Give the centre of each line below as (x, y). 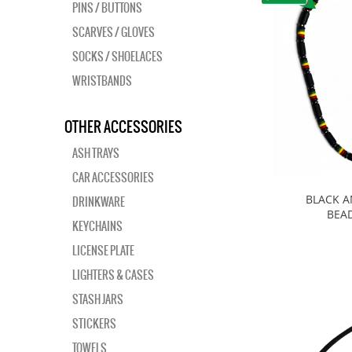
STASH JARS (98, 299)
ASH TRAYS (96, 153)
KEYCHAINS (97, 226)
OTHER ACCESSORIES (123, 126)
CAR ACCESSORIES (113, 178)
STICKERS (94, 324)
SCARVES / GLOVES (114, 32)
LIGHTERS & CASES (113, 275)
